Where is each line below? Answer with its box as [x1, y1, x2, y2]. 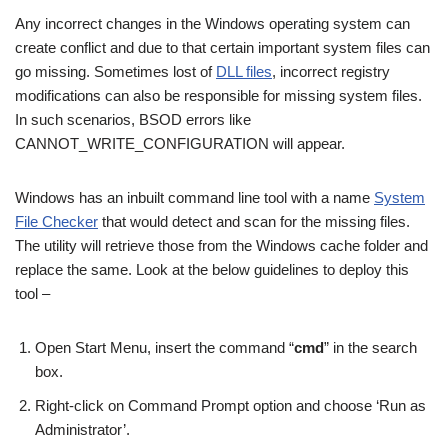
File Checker [15, 213, 98, 231]
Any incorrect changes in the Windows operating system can [15, 15, 410, 33]
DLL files [216, 63, 272, 81]
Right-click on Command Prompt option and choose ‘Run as [35, 397, 426, 415]
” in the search [324, 339, 417, 357]
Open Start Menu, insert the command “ [35, 339, 294, 357]
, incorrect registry [272, 63, 390, 81]
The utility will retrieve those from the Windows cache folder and [15, 237, 428, 255]
